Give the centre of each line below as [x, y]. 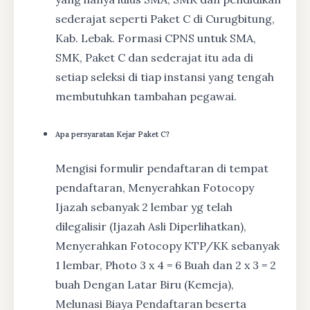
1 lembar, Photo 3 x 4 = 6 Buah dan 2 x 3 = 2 [166, 265]
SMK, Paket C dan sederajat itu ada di [154, 58]
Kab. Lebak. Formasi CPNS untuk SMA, [156, 38]
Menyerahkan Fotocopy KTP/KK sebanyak [167, 246]
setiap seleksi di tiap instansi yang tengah [165, 77]
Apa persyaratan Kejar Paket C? [112, 135]
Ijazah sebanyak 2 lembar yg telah [144, 207]
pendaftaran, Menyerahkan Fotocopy [155, 188]
